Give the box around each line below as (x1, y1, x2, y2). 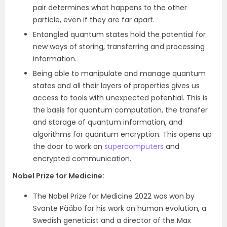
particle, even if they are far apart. (33, 15, 155, 25)
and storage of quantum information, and (33, 117, 182, 128)
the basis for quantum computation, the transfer (33, 105, 208, 116)
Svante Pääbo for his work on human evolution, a (33, 203, 206, 214)
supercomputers (104, 141, 164, 152)
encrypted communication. (33, 154, 133, 164)
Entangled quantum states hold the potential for (33, 29, 206, 40)
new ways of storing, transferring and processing (33, 42, 205, 52)
